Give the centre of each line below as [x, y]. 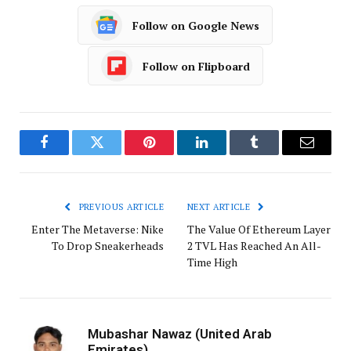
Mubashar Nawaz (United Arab [180, 334]
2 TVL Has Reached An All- [254, 246]
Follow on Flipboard [196, 66]
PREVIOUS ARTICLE [120, 207]
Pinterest [173, 154]
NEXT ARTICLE [220, 207]
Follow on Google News [195, 25]
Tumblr [274, 154]
